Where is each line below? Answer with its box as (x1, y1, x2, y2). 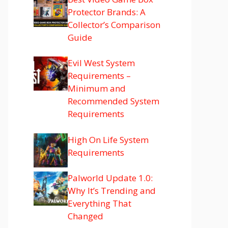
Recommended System (68, 95, 159, 107)
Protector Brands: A (68, 6, 146, 18)
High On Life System (68, 133, 149, 146)
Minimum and (68, 82, 126, 94)
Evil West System (68, 57, 135, 69)
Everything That (68, 197, 131, 209)
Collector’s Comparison (68, 18, 160, 31)
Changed (68, 210, 103, 222)
